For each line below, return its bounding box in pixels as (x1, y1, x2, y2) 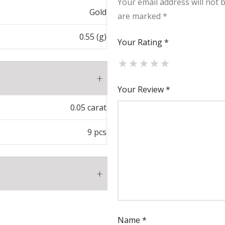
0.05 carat (70, 101, 107, 113)
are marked (118, 10, 163, 22)
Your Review (118, 83, 166, 95)
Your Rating (118, 36, 164, 48)
